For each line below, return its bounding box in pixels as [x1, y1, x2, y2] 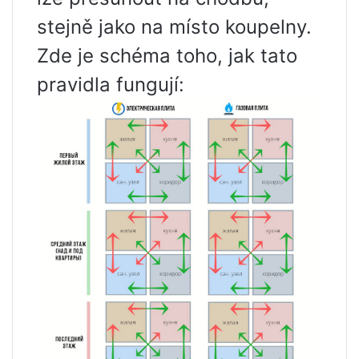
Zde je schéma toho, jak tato [37, 44, 297, 67]
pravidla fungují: [37, 73, 184, 96]
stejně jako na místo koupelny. [37, 15, 312, 38]
